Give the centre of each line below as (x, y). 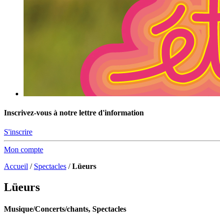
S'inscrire (18, 132)
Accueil (16, 166)
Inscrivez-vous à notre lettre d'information (74, 113)
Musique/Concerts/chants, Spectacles (65, 209)
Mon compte (24, 150)
